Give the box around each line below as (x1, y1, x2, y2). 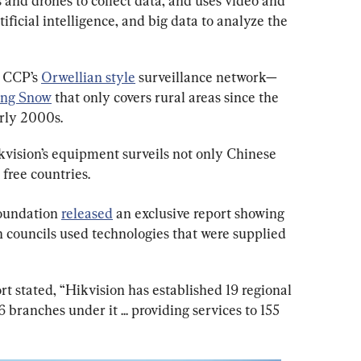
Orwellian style (41, 68, 135, 85)
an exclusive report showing (113, 204, 288, 222)
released (61, 204, 113, 222)
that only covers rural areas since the (52, 88, 282, 106)
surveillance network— (135, 68, 277, 85)
